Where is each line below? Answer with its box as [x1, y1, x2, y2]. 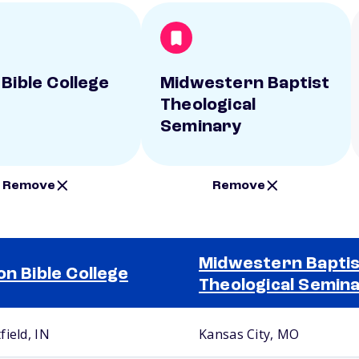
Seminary [160, 118, 242, 135]
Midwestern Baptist [160, 75, 330, 92]
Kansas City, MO [199, 325, 300, 343]
